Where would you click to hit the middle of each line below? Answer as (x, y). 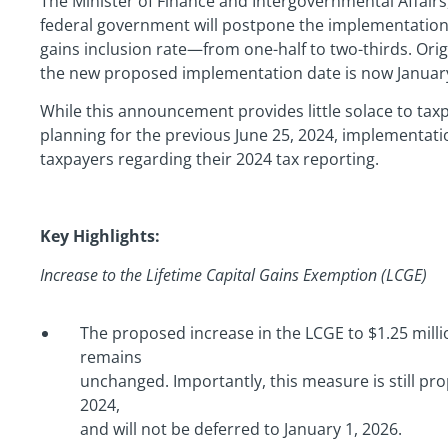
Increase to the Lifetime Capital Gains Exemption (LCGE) (233, 274)
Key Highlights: (100, 236)
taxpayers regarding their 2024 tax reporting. (209, 159)
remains (111, 356)
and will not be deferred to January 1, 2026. (241, 428)
